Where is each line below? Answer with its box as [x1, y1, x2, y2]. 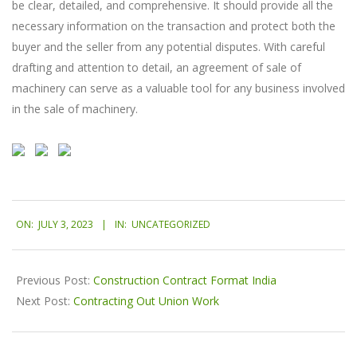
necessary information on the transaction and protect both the [12, 18, 335, 33]
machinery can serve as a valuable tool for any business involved [12, 80, 345, 96]
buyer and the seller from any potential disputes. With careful [12, 39, 325, 54]
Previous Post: [16, 272, 93, 288]
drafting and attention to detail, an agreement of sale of [12, 60, 301, 75]
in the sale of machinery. [12, 101, 138, 116]
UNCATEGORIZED [129, 218, 210, 232]
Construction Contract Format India [93, 272, 277, 288]
